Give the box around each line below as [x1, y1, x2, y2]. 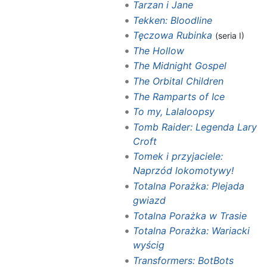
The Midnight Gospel [132, 60, 226, 72]
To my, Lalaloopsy [132, 105, 215, 118]
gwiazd [132, 194, 166, 206]
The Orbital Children [132, 75, 223, 88]
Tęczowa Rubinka [132, 29, 212, 42]
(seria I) [215, 30, 244, 41]
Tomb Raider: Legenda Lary [132, 120, 257, 133]
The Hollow [132, 44, 184, 57]
